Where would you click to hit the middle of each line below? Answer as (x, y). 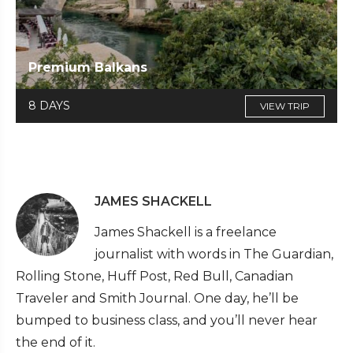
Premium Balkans (88, 68)
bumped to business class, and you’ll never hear (167, 321)
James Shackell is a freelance (186, 232)
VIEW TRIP (285, 106)
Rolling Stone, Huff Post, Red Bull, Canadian (154, 277)
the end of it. (56, 343)
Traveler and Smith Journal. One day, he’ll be (157, 299)
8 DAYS (49, 106)
